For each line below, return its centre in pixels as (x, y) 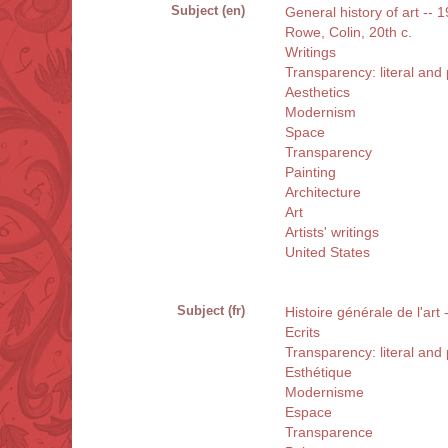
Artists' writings (332, 232)
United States (327, 252)
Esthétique (318, 372)
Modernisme (324, 392)
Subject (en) (208, 11)
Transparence (329, 432)
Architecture (323, 192)
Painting (310, 172)
